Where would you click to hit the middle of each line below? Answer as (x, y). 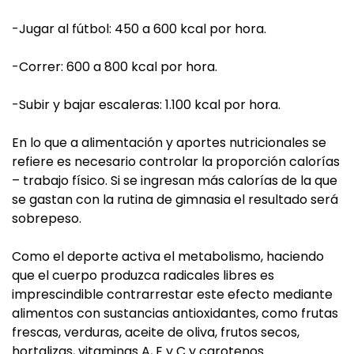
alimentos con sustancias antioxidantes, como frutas (175, 313)
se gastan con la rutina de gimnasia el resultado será (175, 200)
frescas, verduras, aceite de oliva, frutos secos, (156, 332)
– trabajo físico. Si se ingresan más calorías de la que (175, 181)
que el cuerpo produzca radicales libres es (143, 275)
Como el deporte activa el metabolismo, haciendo (168, 256)
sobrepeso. (47, 218)
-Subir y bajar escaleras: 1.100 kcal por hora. (146, 105)
